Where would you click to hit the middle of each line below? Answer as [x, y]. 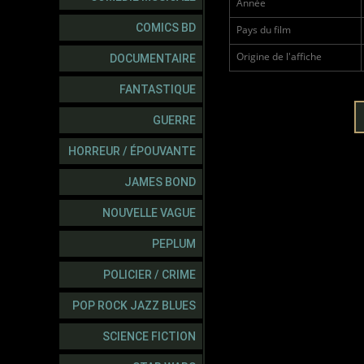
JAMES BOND [160, 182]
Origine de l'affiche [279, 56]
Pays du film [264, 29]
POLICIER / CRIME [149, 275]
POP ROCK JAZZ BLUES [134, 305]
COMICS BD [166, 28]
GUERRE [174, 120]
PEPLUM [174, 244]
